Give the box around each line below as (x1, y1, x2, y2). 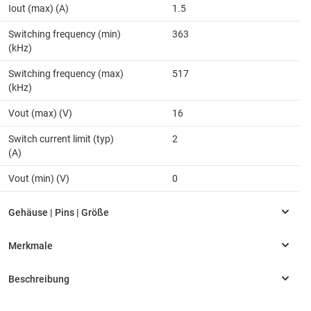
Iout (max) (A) (8, 2, 69, 14)
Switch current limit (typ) (8, 133, 114, 144)
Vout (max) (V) (8, 107, 72, 119)
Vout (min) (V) (8, 172, 69, 184)
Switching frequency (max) (8, 67, 124, 79)
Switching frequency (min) (8, 28, 121, 40)
